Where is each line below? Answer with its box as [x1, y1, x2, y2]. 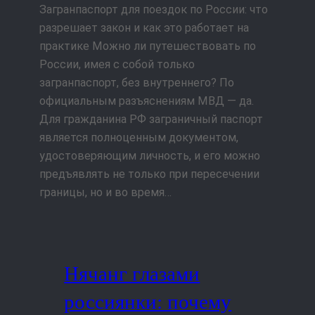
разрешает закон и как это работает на [39, 21, 249, 35]
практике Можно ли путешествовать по [39, 39, 256, 53]
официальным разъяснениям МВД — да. [39, 94, 254, 108]
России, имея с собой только [39, 58, 195, 72]
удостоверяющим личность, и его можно [39, 149, 260, 163]
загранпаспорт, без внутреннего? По [39, 76, 234, 90]
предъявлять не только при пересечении [39, 167, 259, 181]
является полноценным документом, [39, 131, 238, 145]
